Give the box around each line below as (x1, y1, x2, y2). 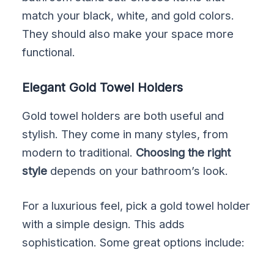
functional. (22, 45, 76, 59)
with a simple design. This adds (22, 217, 185, 231)
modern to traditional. (22, 145, 136, 159)
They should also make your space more (22, 26, 234, 40)
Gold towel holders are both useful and (22, 108, 224, 122)
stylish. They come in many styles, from (22, 127, 229, 141)
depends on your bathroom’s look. (47, 163, 229, 177)
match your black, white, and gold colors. (22, 8, 235, 22)
